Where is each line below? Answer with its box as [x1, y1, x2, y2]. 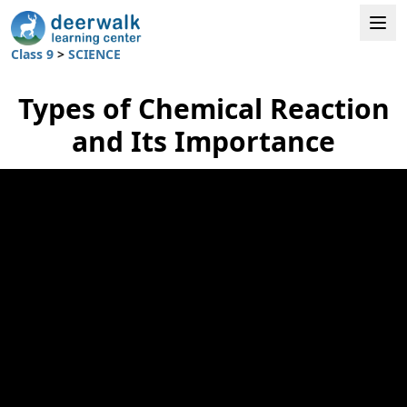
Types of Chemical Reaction [17, 89, 390, 127]
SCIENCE [68, 45, 121, 63]
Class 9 [11, 45, 57, 63]
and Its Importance [72, 122, 335, 160]
